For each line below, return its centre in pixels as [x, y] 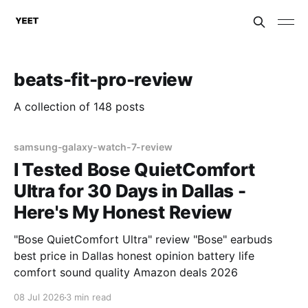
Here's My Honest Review [123, 212]
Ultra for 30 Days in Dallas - [130, 191]
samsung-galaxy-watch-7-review [93, 147]
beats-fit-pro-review [103, 79]
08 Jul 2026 [39, 297]
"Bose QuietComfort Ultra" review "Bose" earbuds [143, 239]
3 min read [89, 297]
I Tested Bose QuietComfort [135, 169]
